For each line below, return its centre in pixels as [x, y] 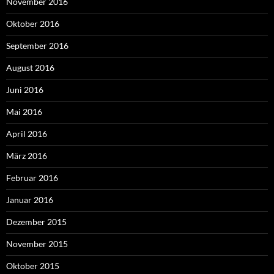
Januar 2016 [30, 200]
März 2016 [27, 156]
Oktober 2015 [33, 266]
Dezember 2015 [36, 222]
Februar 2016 [32, 178]
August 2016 [30, 68]
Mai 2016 [24, 112]
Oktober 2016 [33, 24]
